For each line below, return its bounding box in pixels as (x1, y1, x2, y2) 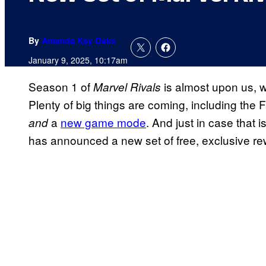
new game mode (61, 114, 146, 131)
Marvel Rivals (93, 79, 164, 95)
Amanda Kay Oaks (42, 34, 116, 47)
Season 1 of (28, 78, 93, 95)
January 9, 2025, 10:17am (28, 54, 128, 66)
